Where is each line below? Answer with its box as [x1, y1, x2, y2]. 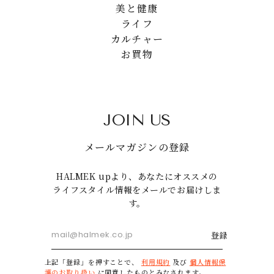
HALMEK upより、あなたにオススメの [56, 169, 218, 182]
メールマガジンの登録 [84, 139, 190, 154]
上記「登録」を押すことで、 [44, 256, 141, 267]
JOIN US [103, 110, 171, 130]
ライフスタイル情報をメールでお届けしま [53, 183, 221, 196]
